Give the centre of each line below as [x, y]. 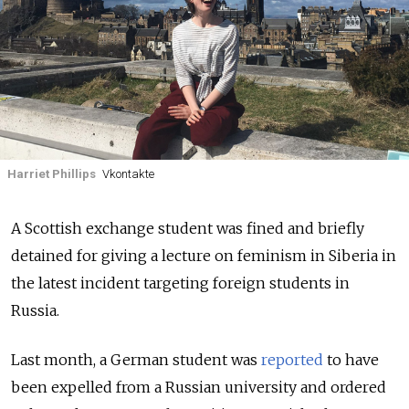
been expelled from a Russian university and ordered [199, 388]
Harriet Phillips [52, 174]
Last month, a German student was [136, 360]
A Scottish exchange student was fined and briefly [188, 229]
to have [351, 360]
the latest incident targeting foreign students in [180, 283]
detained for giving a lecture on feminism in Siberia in [204, 256]
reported [292, 360]
